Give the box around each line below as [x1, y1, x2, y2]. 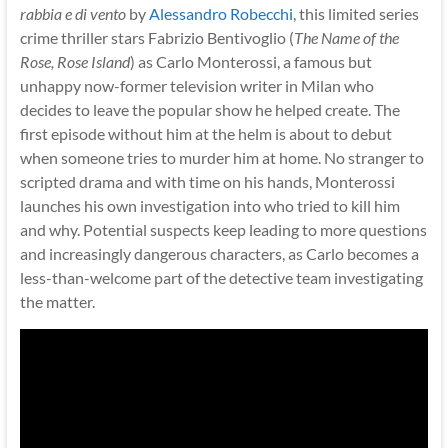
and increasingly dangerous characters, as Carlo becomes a [19, 243, 419, 263]
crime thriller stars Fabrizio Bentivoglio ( [19, 27, 294, 47]
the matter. [19, 291, 95, 311]
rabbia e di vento [19, 3, 126, 23]
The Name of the [293, 27, 399, 47]
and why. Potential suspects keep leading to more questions [19, 219, 427, 239]
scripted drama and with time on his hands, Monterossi [19, 171, 395, 191]
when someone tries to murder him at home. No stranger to [19, 147, 424, 167]
